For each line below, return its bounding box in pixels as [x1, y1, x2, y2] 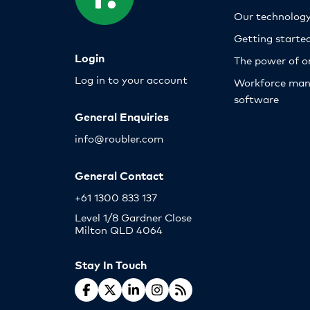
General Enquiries [75, 108, 169, 124]
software [234, 91, 280, 105]
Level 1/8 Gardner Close [75, 210, 192, 224]
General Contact [75, 167, 163, 183]
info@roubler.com [75, 131, 163, 145]
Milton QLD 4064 [75, 222, 163, 236]
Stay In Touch [75, 256, 147, 272]
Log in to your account [75, 72, 188, 86]
